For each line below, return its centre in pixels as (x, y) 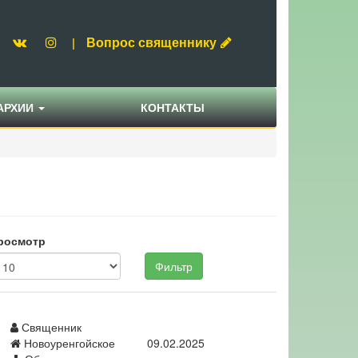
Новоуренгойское (68, 343)
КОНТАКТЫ (173, 107)
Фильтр (174, 267)
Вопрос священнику (152, 42)
